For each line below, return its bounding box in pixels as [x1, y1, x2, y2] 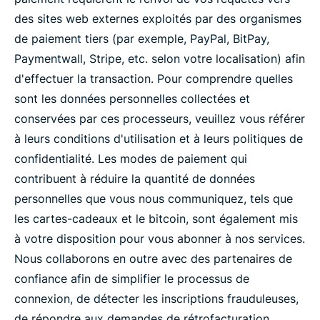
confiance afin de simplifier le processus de [14, 271, 249, 286]
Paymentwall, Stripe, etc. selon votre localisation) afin [14, 51, 305, 66]
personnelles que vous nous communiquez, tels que [14, 191, 293, 206]
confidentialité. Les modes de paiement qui [14, 151, 247, 166]
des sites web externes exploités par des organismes [14, 11, 301, 26]
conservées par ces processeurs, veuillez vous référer [14, 111, 305, 126]
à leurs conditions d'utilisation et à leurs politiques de [14, 131, 303, 146]
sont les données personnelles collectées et [14, 91, 250, 106]
